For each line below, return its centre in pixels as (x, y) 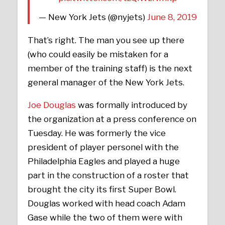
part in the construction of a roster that (108, 176)
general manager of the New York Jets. (106, 82)
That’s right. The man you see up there (106, 40)
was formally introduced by (132, 105)
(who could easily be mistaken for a (98, 54)
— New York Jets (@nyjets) (93, 17)
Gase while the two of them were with (105, 218)
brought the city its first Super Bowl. (102, 190)
